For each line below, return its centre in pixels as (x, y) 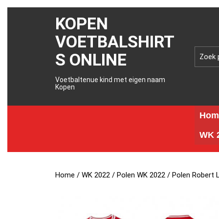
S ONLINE (91, 60)
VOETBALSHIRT (115, 42)
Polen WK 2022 (141, 175)
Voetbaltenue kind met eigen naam (110, 80)
